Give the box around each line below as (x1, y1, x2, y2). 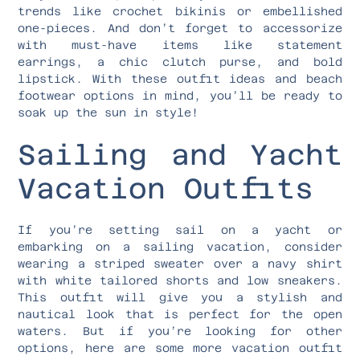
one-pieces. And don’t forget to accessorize (18, 21, 342, 35)
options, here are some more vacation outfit (18, 341, 342, 354)
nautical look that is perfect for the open (18, 307, 342, 321)
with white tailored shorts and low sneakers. (18, 273, 342, 287)
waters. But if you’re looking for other (18, 324, 342, 337)
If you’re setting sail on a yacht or (18, 223, 342, 236)
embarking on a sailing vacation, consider (18, 239, 342, 253)
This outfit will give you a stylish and (18, 290, 342, 304)
